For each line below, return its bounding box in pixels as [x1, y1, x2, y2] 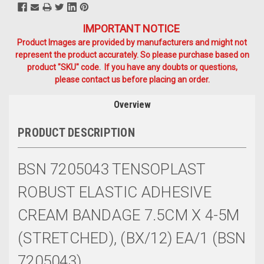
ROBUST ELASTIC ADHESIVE [18, 183, 212, 202]
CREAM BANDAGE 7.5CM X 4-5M [18, 206, 240, 225]
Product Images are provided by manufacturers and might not [17, 37, 247, 47]
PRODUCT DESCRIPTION [18, 125, 135, 140]
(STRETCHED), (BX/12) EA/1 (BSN [18, 229, 246, 247]
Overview [113, 98, 151, 110]
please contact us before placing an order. [54, 74, 210, 84]
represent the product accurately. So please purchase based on [15, 49, 249, 60]
